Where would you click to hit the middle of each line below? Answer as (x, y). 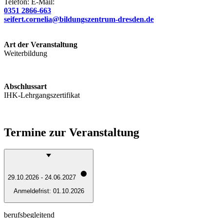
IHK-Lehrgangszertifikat (42, 95)
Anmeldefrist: (33, 191)
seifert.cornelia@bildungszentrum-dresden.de (79, 19)
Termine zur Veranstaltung (72, 132)
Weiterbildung (26, 53)
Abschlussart (25, 86)
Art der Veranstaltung (41, 44)
